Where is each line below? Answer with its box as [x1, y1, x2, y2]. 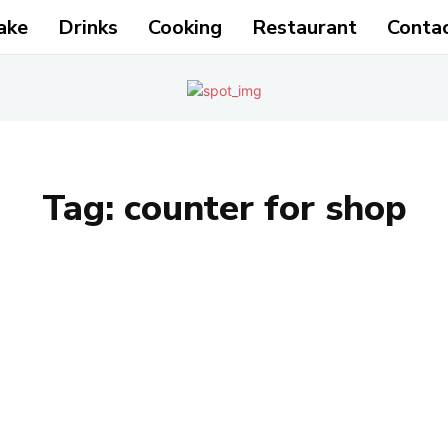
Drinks [57, 14, 118, 41]
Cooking [147, 14, 222, 41]
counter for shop [123, 184, 407, 233]
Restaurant [251, 14, 357, 41]
